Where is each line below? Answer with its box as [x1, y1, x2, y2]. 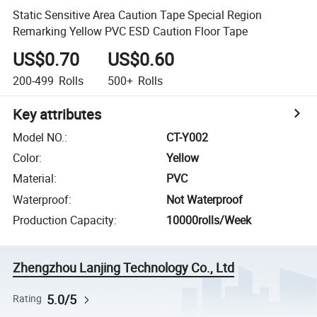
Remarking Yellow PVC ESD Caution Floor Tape [13, 23, 248, 39]
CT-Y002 [166, 129, 209, 145]
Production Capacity [13, 212, 115, 229]
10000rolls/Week [166, 212, 252, 229]
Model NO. [13, 129, 65, 145]
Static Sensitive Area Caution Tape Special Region [13, 6, 263, 23]
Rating [13, 292, 42, 306]
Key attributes [13, 104, 102, 124]
